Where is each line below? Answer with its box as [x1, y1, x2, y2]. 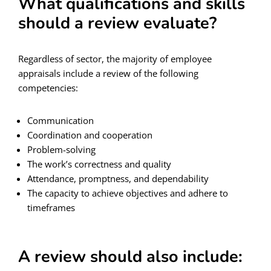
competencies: [18, 81, 78, 94]
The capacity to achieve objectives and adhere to [27, 186, 228, 199]
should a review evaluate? [18, 11, 217, 34]
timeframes [27, 201, 75, 214]
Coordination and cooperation [27, 128, 152, 141]
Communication [27, 114, 94, 126]
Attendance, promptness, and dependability [27, 172, 209, 184]
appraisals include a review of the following [18, 67, 198, 79]
